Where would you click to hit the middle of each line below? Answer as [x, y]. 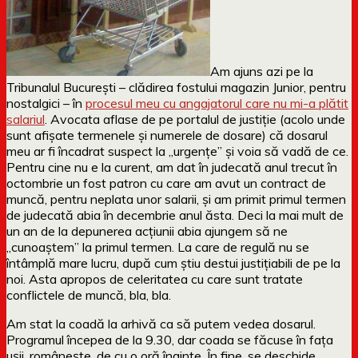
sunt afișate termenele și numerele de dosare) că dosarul [167, 135]
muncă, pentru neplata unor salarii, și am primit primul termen [176, 199]
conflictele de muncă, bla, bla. [89, 294]
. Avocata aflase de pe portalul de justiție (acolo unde [195, 119]
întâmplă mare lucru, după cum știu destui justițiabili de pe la [173, 263]
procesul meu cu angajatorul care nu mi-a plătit [217, 103]
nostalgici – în [46, 103]
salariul [26, 119]
